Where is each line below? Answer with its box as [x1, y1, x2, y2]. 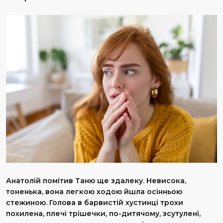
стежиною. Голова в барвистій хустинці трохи [6, 198, 183, 207]
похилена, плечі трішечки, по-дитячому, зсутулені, [6, 209, 201, 218]
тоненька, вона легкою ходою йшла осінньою [6, 187, 182, 196]
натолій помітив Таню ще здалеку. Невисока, [11, 176, 186, 185]
